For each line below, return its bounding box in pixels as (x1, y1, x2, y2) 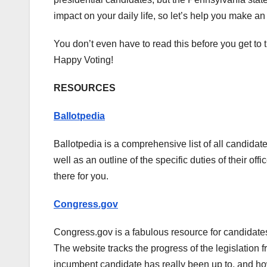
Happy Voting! (54, 55, 113, 66)
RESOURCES (54, 83, 116, 94)
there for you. (54, 171, 111, 182)
